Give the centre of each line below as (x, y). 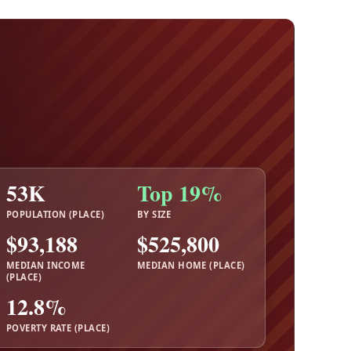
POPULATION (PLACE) (56, 214)
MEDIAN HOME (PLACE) (191, 265)
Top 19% (180, 194)
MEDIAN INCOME (46, 265)
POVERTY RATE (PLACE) (58, 327)
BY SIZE (154, 214)
